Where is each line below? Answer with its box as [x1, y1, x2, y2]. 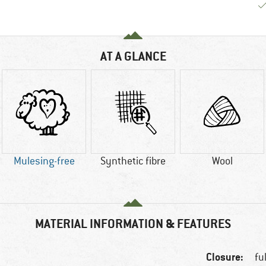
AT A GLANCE [100, 48, 166, 65]
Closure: [206, 250, 244, 264]
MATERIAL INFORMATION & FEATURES [35, 216, 231, 232]
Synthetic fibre [100, 154, 166, 168]
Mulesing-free [13, 154, 75, 168]
